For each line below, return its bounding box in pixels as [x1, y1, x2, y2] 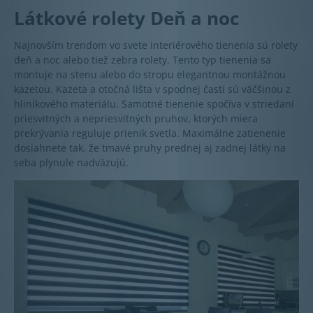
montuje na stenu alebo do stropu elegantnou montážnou [14, 68, 286, 82]
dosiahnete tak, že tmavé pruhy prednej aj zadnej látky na [14, 141, 286, 155]
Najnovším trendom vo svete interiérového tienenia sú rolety [14, 38, 298, 52]
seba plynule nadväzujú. [14, 156, 129, 170]
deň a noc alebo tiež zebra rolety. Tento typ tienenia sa [14, 53, 271, 67]
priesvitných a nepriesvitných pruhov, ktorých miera [14, 112, 258, 126]
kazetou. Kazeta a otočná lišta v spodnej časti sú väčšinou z [14, 82, 291, 96]
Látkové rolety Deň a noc [14, 6, 239, 31]
